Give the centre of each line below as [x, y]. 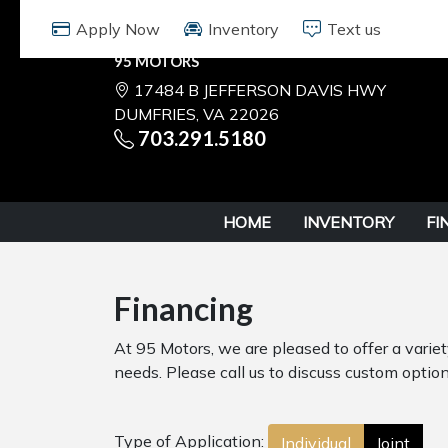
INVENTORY [348, 222]
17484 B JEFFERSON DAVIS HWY [260, 90]
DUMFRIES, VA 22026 [196, 114]
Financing [183, 308]
